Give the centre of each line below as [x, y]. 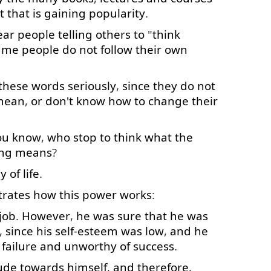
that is [24, 13]
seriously [92, 86]
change [168, 101]
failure [19, 246]
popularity [117, 13]
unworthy [90, 246]
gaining [65, 13]
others [113, 34]
